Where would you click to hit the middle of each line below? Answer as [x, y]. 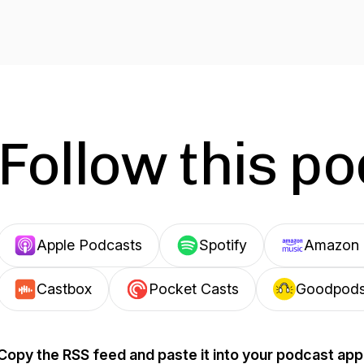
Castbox [64, 289]
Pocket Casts [194, 289]
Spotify [223, 245]
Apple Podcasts [89, 245]
